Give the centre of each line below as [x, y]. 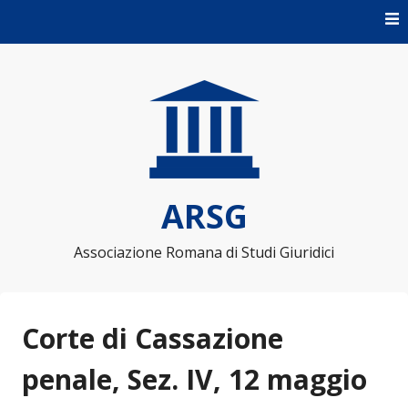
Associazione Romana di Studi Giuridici [204, 252]
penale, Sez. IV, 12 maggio [194, 379]
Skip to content [63, 16]
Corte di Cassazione [153, 338]
